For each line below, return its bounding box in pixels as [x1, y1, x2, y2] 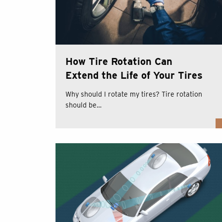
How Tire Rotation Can [65, 55, 172, 67]
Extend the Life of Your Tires [65, 69, 203, 81]
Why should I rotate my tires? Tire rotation [65, 90, 202, 98]
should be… [65, 101, 102, 109]
